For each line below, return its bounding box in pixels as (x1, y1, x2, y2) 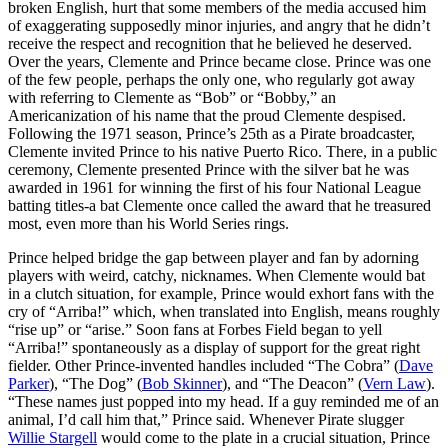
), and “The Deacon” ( (222, 374, 363, 392)
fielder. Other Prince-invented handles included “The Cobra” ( (8, 356, 399, 374)
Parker (8, 374, 49, 392)
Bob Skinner (142, 374, 222, 392)
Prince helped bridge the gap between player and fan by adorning (8, 248, 419, 266)
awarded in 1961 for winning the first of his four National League (8, 178, 421, 196)
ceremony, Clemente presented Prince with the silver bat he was (8, 160, 409, 178)
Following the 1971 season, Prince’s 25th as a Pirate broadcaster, (8, 124, 415, 142)
